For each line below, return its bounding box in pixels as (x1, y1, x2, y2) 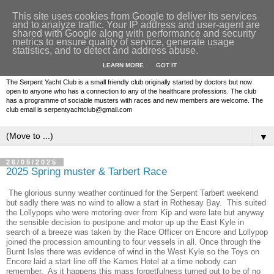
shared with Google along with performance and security (12, 28, 256, 39)
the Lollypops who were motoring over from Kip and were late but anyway (6, 207, 264, 217)
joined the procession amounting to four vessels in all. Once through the (6, 237, 261, 246)
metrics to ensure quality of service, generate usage (12, 37, 234, 47)
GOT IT (155, 62, 177, 69)
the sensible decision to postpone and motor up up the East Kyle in (6, 217, 244, 227)
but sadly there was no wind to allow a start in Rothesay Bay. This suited (6, 198, 266, 207)
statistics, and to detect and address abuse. (12, 45, 198, 56)
